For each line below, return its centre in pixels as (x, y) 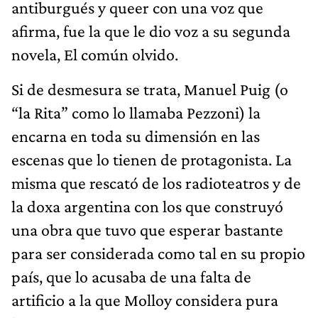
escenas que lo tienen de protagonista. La (152, 159)
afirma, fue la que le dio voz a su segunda (151, 31)
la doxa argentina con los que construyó (147, 206)
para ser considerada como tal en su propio (158, 253)
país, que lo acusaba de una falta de (131, 276)
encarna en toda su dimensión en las (136, 136)
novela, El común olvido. (95, 54)
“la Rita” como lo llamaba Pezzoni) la (136, 112)
